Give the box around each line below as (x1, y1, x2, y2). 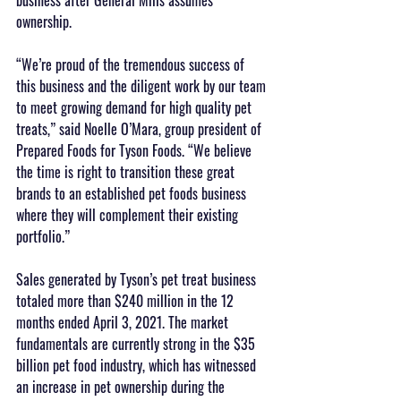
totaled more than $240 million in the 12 (16, 289, 237, 311)
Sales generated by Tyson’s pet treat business (16, 268, 260, 290)
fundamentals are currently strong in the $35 (16, 332, 259, 354)
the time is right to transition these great (16, 160, 238, 183)
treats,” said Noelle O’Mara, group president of (16, 117, 265, 140)
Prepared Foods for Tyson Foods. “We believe (16, 139, 255, 161)
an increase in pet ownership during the (16, 375, 228, 397)
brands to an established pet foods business (16, 182, 250, 204)
